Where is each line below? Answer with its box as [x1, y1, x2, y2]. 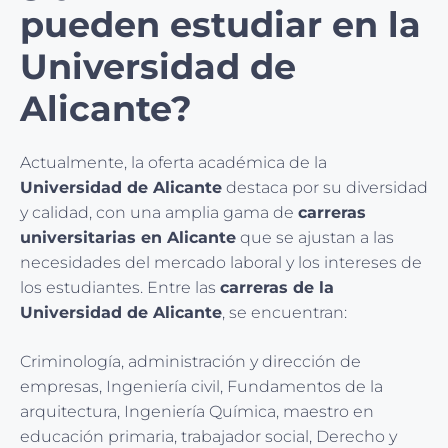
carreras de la [220, 278, 334, 298]
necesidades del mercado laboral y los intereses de [20, 253, 422, 273]
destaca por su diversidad [222, 178, 428, 198]
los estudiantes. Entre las [20, 278, 220, 298]
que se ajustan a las [236, 228, 394, 248]
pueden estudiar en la [20, 3, 421, 47]
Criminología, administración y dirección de [20, 352, 361, 372]
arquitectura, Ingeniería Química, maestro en [20, 402, 374, 422]
